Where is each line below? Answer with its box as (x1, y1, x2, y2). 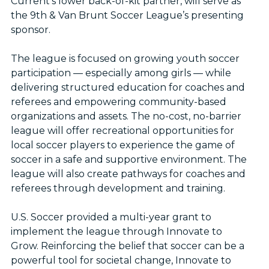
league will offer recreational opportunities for (10, 125, 234, 137)
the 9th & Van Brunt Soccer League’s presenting (10, 10, 244, 22)
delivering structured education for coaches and (10, 82, 245, 94)
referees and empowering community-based (10, 96, 226, 108)
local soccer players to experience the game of (10, 139, 235, 151)
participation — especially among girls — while (10, 67, 231, 79)
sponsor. (10, 24, 50, 36)
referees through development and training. (10, 183, 225, 195)
